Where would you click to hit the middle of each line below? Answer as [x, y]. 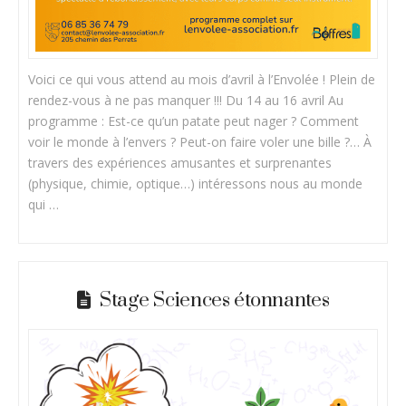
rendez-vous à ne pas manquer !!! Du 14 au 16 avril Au [186, 101]
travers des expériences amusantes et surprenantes [180, 163]
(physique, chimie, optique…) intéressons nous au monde [196, 184]
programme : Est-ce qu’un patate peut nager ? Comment [194, 121]
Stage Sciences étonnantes [215, 300]
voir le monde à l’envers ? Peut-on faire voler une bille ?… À [200, 142]
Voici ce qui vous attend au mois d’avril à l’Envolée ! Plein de [202, 80]
